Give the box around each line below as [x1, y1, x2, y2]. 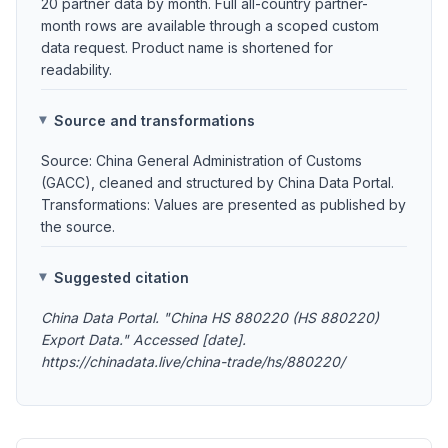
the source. [41, 218, 115, 235]
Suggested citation [54, 268, 190, 286]
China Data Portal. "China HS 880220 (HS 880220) [41, 309, 379, 326]
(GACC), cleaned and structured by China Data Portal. [41, 174, 394, 191]
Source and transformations [54, 111, 256, 129]
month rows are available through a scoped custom [41, 17, 379, 34]
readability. [41, 61, 112, 78]
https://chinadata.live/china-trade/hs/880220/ [41, 353, 345, 370]
